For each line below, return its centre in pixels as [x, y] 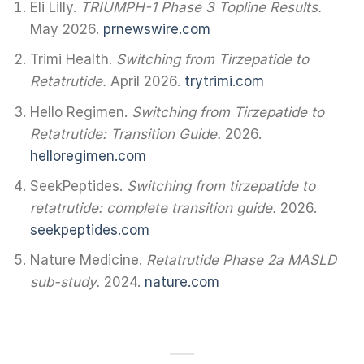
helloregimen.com [89, 156]
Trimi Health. [74, 60]
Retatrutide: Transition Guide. [126, 134]
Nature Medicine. [89, 260]
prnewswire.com [157, 30]
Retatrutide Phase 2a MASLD [242, 260]
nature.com [182, 282]
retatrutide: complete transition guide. [154, 208]
